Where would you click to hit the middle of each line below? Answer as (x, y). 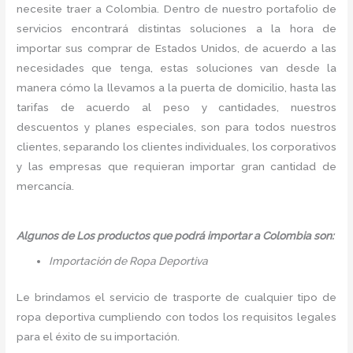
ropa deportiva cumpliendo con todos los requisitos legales (176, 316)
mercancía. (46, 186)
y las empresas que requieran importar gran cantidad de (176, 166)
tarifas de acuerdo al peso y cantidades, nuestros (176, 107)
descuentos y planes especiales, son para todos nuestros (176, 126)
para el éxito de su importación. (98, 336)
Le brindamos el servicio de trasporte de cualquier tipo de (176, 297)
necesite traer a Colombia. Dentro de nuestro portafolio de (176, 8)
